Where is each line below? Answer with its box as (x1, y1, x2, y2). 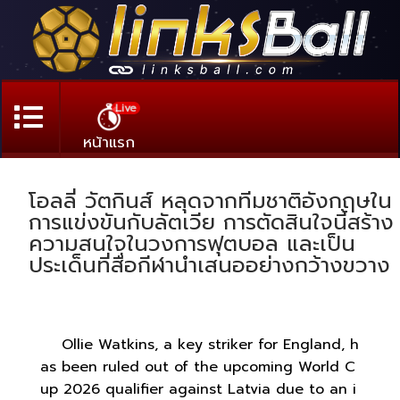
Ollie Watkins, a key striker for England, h (40, 333, 359, 355)
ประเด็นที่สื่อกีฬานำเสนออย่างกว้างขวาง (29, 248, 390, 281)
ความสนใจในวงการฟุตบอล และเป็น (29, 227, 355, 260)
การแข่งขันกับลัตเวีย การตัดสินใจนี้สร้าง (29, 205, 394, 238)
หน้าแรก (83, 129, 136, 154)
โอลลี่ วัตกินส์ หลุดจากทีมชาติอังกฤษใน (29, 184, 392, 217)
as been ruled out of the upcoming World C (40, 355, 355, 378)
